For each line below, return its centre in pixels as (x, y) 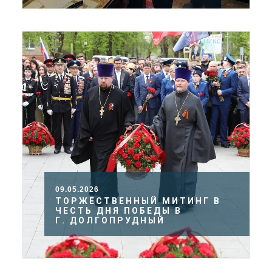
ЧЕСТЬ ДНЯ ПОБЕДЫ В (119, 211)
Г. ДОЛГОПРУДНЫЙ (110, 221)
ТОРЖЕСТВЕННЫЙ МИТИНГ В (138, 201)
